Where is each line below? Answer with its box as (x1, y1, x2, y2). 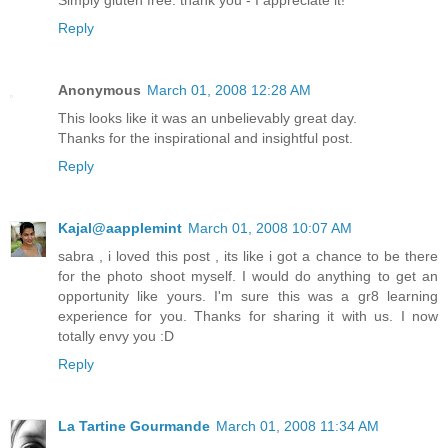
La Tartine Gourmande (58, 418, 210, 435)
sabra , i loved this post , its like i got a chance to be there (58, 248, 438, 265)
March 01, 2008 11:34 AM (216, 418, 379, 435)
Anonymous (58, 82, 141, 99)
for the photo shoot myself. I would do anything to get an (58, 268, 438, 285)
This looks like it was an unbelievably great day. (58, 110, 357, 127)
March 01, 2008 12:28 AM (147, 82, 311, 99)
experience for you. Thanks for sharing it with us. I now (58, 308, 438, 325)
